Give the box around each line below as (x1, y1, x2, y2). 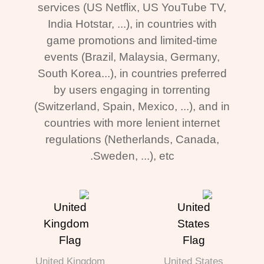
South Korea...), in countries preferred (40, 67, 230, 80)
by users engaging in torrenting (57, 84, 213, 97)
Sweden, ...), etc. (95, 150, 177, 163)
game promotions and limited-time (49, 34, 220, 47)
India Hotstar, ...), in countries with (50, 18, 220, 31)
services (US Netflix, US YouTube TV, (41, 1, 229, 14)
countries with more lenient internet (47, 117, 223, 130)
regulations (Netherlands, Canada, (48, 133, 222, 146)
